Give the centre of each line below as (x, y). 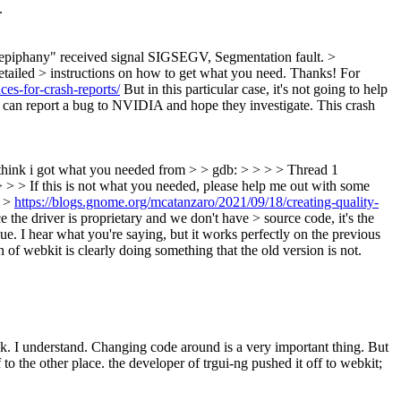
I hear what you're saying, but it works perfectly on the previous (199, 234)
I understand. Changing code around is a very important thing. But (200, 346)
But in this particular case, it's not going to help (254, 89)
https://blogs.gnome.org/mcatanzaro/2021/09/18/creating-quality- (196, 201)
